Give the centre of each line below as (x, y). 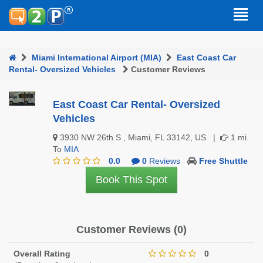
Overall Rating (42, 254)
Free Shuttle (223, 161)
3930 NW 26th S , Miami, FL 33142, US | (139, 137)
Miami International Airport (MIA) (97, 58)
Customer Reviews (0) (131, 230)
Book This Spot (131, 180)
